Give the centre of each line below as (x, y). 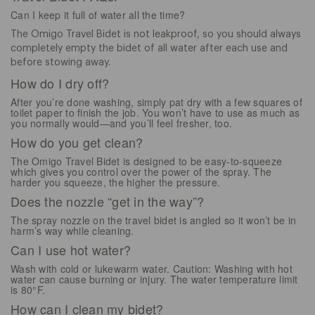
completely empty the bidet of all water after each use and (149, 48)
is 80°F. (28, 289)
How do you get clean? (77, 142)
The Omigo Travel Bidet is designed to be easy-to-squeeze (146, 161)
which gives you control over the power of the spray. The (141, 171)
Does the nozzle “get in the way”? (108, 201)
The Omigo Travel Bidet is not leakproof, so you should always (156, 34)
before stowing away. (60, 62)
